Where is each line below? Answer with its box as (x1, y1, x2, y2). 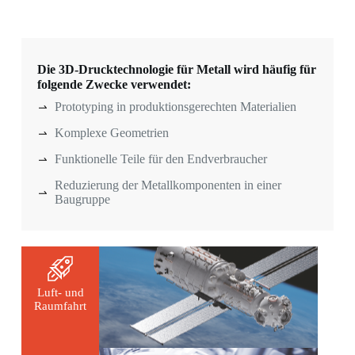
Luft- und (36, 286, 84, 300)
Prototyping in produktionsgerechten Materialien (55, 100, 297, 114)
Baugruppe (55, 193, 111, 207)
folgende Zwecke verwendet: (36, 78, 191, 92)
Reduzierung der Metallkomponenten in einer (55, 178, 282, 193)
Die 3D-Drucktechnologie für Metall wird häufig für (36, 63, 316, 77)
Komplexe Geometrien (55, 126, 170, 140)
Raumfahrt (34, 300, 87, 313)
